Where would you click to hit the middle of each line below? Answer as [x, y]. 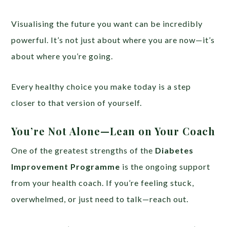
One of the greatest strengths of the [83, 150]
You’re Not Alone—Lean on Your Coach [113, 131]
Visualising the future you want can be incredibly [107, 24]
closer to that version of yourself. [77, 103]
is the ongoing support [165, 167]
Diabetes [175, 150]
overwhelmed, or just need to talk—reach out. [100, 199]
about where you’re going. [62, 56]
